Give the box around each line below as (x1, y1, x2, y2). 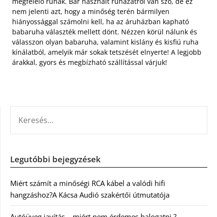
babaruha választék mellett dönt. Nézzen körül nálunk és (12, 27, 197, 36)
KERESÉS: (10, 106, 40, 116)
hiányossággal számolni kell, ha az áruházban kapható (12, 16, 189, 26)
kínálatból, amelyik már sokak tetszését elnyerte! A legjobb (12, 47, 201, 57)
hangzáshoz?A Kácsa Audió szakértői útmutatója (10, 189, 170, 200)
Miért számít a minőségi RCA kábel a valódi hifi (10, 178, 165, 188)
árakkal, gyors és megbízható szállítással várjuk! (12, 57, 167, 67)
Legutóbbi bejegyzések (10, 153, 101, 165)
